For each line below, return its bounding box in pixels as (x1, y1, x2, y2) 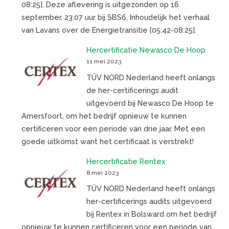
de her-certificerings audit (86, 85, 178, 95)
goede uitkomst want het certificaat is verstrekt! (21, 136, 194, 146)
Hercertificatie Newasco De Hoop (86, 45, 205, 55)
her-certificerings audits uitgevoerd (86, 197, 212, 206)
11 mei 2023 (86, 58, 121, 65)
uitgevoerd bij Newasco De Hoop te (86, 98, 214, 107)
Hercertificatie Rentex (86, 156, 165, 166)
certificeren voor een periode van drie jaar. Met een (21, 124, 205, 133)
